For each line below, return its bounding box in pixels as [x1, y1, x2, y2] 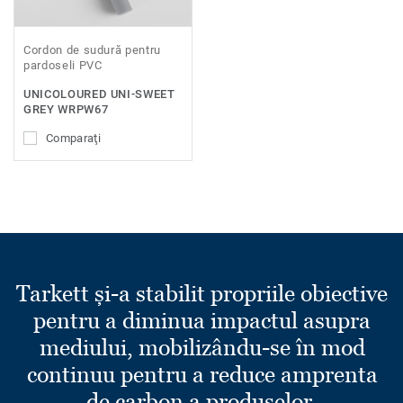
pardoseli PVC [23, 58, 103, 73]
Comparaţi [46, 131, 101, 146]
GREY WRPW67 [23, 103, 109, 117]
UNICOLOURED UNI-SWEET [23, 87, 175, 102]
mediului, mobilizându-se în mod [39, 334, 365, 360]
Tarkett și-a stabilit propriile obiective [16, 280, 388, 306]
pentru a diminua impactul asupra [33, 307, 371, 333]
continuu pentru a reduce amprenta [26, 361, 378, 387]
